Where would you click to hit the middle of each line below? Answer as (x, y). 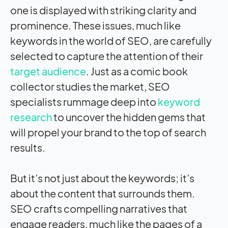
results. (28, 147)
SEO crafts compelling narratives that (99, 208)
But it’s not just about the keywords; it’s (102, 178)
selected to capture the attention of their (107, 55)
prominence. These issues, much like (95, 25)
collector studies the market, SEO (90, 86)
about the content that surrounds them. (103, 193)
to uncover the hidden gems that (129, 117)
